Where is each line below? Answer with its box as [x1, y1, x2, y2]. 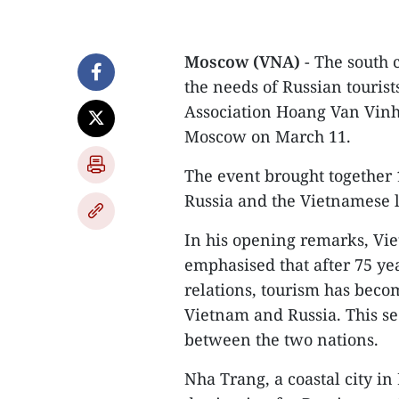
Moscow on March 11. [184, 126, 351, 147]
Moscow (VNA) [184, 51, 300, 72]
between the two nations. [184, 329, 379, 350]
